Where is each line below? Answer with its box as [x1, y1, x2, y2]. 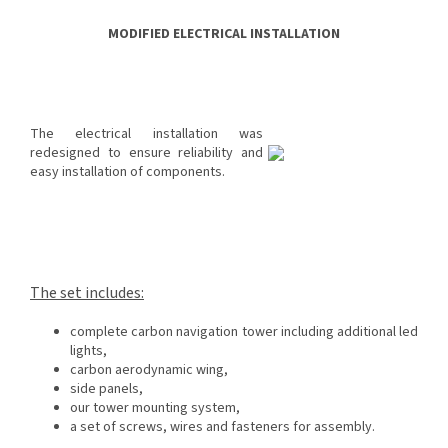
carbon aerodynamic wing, [70, 360, 228, 381]
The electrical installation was [30, 124, 263, 145]
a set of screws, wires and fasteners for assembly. [70, 417, 375, 438]
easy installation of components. [30, 162, 225, 183]
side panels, [70, 379, 143, 400]
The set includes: [30, 282, 144, 305]
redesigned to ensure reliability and [30, 143, 263, 164]
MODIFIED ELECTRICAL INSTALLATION [108, 24, 340, 45]
